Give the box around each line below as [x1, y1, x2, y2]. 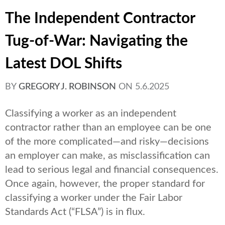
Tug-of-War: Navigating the [5, 34, 188, 49]
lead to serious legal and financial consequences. [5, 165, 218, 175]
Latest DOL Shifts [5, 56, 122, 72]
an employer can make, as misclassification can [5, 151, 210, 161]
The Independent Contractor [5, 11, 195, 27]
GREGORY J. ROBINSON [19, 82, 116, 92]
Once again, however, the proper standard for [5, 179, 205, 189]
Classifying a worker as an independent [5, 108, 176, 119]
